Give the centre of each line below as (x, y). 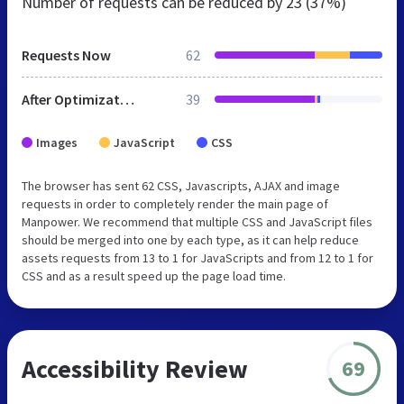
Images (57, 142)
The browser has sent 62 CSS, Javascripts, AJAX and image (181, 185)
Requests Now (66, 55)
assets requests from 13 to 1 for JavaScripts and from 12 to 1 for (197, 257)
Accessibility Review (135, 368)
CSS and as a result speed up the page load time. (154, 275)
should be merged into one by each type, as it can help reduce (190, 239)
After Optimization (127, 99)
